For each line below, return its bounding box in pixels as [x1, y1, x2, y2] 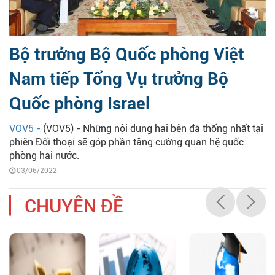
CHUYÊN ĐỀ [25, 195, 123, 217]
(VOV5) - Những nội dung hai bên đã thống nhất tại [43, 123, 263, 135]
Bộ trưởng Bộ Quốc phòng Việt [9, 44, 244, 65]
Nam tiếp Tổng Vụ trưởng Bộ [9, 69, 228, 90]
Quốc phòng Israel [9, 93, 150, 114]
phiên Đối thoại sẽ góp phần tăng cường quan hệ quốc [9, 136, 244, 149]
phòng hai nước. [9, 150, 79, 162]
